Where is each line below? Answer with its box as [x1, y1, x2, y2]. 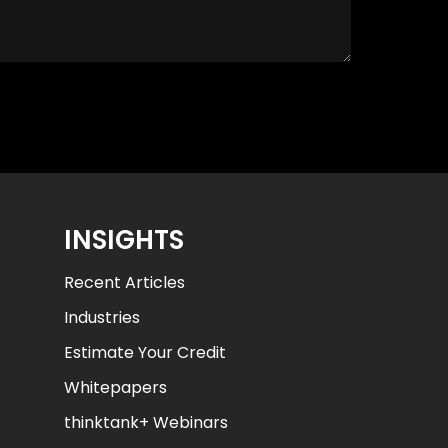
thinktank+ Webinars [63, 411, 228, 434]
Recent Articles [63, 271, 185, 294]
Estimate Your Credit [63, 341, 226, 364]
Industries [63, 306, 140, 329]
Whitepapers [63, 376, 167, 399]
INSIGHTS [63, 222, 184, 258]
